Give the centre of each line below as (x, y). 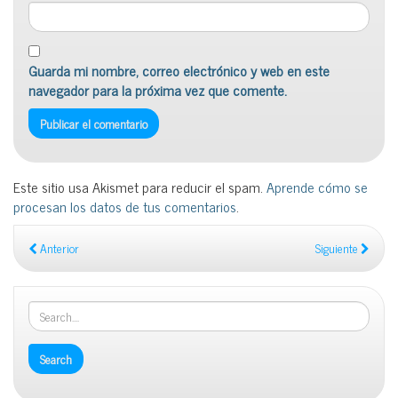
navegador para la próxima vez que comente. (158, 89)
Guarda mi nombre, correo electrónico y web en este (179, 70)
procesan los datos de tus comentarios (125, 206)
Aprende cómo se (317, 186)
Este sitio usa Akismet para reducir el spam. (140, 186)
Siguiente (338, 247)
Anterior (58, 247)
